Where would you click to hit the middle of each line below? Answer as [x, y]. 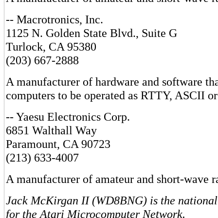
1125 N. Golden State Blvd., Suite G [91, 33]
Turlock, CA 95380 [51, 47]
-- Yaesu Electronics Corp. [68, 117]
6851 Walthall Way [51, 130]
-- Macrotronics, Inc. [54, 19]
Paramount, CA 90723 [58, 144]
